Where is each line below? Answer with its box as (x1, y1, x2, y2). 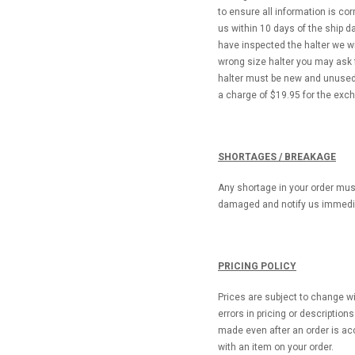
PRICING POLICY (218, 260, 296, 272)
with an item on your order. (218, 341, 334, 353)
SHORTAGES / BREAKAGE (218, 151, 336, 162)
